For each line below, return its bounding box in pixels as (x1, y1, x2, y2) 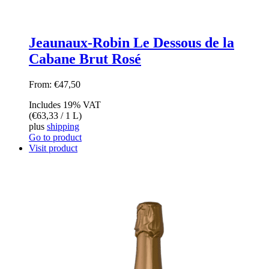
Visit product (29, 143, 77, 154)
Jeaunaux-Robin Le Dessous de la (29, 35, 234, 51)
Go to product (29, 132, 82, 143)
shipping (47, 121, 79, 132)
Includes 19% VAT (29, 100, 101, 110)
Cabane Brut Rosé (29, 51, 141, 67)
